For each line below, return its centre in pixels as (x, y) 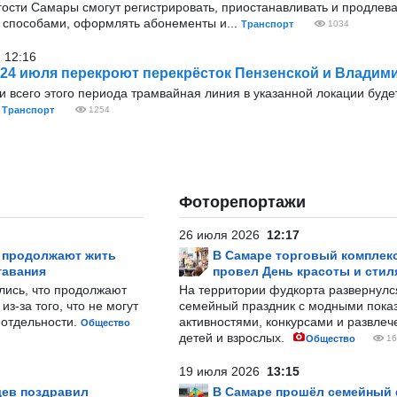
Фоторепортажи (242, 202)
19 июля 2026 (223, 371)
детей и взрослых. (234, 338)
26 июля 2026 (223, 235)
